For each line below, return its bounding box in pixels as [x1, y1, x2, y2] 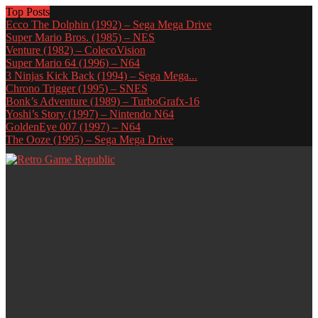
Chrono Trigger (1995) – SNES [6, 82, 148, 94]
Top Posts [6, 6, 50, 18]
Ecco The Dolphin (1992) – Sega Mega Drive [6, 18, 212, 31]
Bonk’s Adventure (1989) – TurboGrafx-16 [6, 95, 199, 107]
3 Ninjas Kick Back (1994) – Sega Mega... [6, 70, 197, 82]
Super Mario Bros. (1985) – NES [6, 31, 155, 43]
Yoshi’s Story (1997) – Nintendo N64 [6, 108, 174, 120]
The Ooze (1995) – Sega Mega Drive [6, 133, 173, 146]
